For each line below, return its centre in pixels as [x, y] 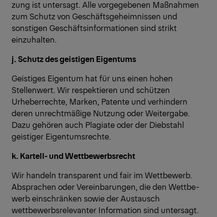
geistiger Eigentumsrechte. [61, 136]
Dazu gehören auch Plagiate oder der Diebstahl [98, 125]
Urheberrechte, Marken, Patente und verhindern [100, 101]
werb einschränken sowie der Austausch [86, 198]
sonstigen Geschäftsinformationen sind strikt [94, 28]
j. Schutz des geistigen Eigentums [74, 59]
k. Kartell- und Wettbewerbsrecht [73, 156]
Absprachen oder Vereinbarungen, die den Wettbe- [105, 187]
